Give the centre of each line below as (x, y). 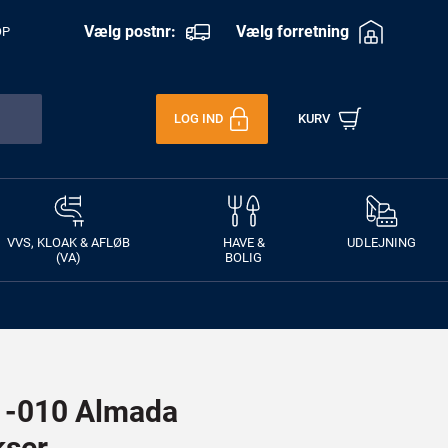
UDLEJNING (381, 242)
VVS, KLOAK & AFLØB (69, 242)
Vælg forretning (292, 31)
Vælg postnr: (129, 31)
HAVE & (243, 242)
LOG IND (198, 118)
